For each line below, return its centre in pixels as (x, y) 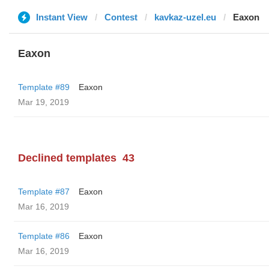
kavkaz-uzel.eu (185, 17)
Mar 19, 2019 (44, 102)
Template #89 (44, 87)
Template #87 (44, 192)
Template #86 (44, 236)
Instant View (62, 17)
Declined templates (67, 158)
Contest (121, 17)
